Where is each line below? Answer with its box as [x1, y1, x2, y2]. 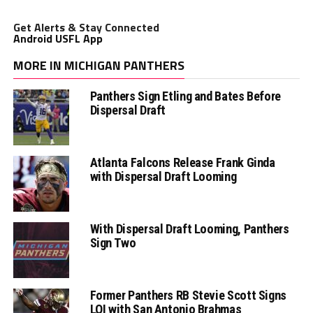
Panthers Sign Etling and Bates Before [89, 88, 281, 103]
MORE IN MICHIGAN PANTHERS [13, 55, 184, 75]
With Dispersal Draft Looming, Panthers [89, 221, 289, 236]
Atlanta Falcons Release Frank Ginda [89, 154, 275, 170]
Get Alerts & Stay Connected [13, 18, 159, 36]
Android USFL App [13, 29, 103, 47]
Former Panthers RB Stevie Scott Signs [89, 287, 286, 303]
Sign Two [89, 235, 136, 250]
